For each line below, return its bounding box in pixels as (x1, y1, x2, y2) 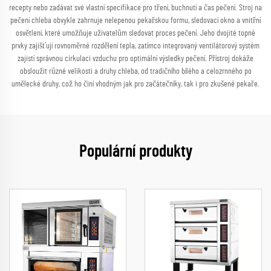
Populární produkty (79, 143, 192, 160)
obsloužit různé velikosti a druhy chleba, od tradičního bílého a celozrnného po (19, 67, 252, 76)
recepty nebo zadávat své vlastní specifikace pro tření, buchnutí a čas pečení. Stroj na (9, 4, 262, 12)
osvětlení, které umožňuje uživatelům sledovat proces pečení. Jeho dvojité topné (16, 29, 255, 38)
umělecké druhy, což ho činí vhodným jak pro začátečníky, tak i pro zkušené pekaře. (11, 80, 260, 88)
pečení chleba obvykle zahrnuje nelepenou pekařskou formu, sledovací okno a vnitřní (10, 16, 261, 25)
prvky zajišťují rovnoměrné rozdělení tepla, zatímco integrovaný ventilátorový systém (11, 42, 260, 50)
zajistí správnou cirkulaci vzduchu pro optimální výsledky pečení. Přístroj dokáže (18, 54, 253, 63)
